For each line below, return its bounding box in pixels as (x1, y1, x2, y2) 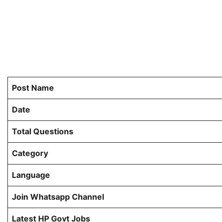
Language (12, 170, 50, 180)
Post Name (12, 83, 54, 93)
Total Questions (12, 126, 73, 137)
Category (12, 148, 48, 159)
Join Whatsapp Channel (12, 192, 104, 202)
